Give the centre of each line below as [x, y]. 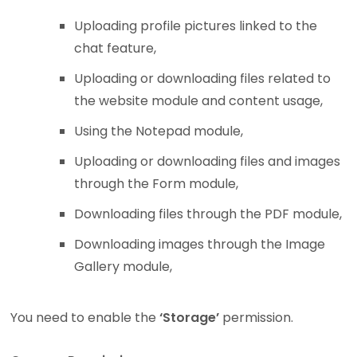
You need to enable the [85, 318]
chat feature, [116, 49]
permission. [257, 318]
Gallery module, [124, 267]
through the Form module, [157, 184]
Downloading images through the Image [200, 245]
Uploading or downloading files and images [208, 162]
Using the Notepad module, [159, 131]
